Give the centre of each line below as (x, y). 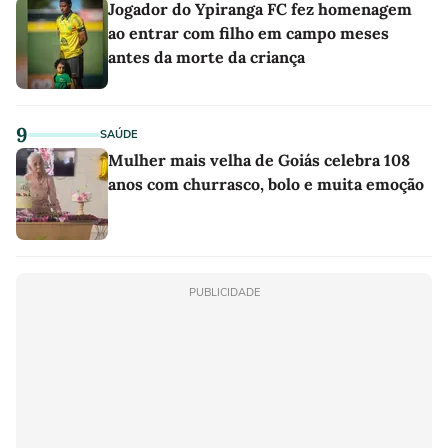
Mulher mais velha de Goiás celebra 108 (259, 160)
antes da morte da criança (206, 57)
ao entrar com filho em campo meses (248, 33)
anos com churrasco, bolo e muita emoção (266, 184)
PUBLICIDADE (224, 293)
